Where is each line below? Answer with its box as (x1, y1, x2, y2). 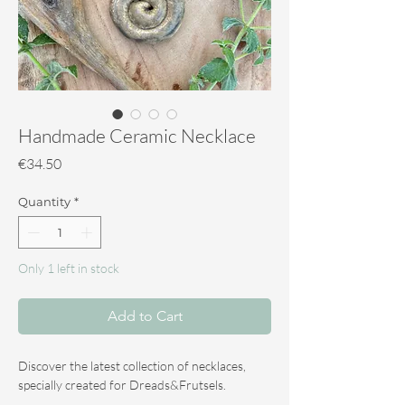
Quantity (18, 194, 71, 210)
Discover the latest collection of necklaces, (18, 357, 246, 373)
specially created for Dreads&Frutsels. (18, 376, 226, 392)
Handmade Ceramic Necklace (18, 124, 256, 148)
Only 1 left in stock (18, 259, 119, 276)
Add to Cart (107, 306, 183, 325)
